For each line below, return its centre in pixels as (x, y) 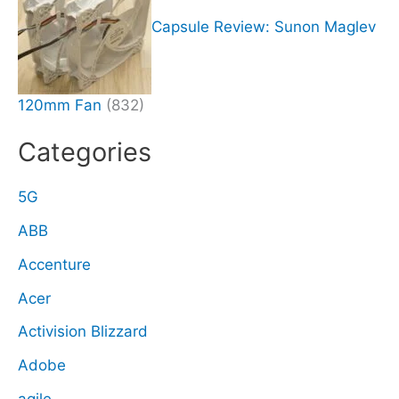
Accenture (54, 264)
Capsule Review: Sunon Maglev (264, 26)
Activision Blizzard (83, 332)
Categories (85, 152)
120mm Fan (60, 105)
